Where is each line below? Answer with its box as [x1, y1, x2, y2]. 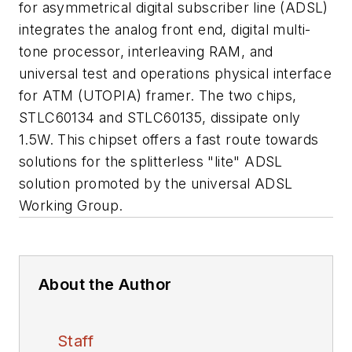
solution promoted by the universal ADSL [19, 175, 293, 192]
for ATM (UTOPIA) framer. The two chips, [19, 87, 297, 104]
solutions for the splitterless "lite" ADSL [19, 153, 283, 170]
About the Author [38, 275, 172, 294]
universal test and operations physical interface [19, 65, 332, 82]
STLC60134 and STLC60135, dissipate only [19, 109, 301, 126]
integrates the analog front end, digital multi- [19, 21, 311, 38]
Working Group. [19, 197, 123, 214]
